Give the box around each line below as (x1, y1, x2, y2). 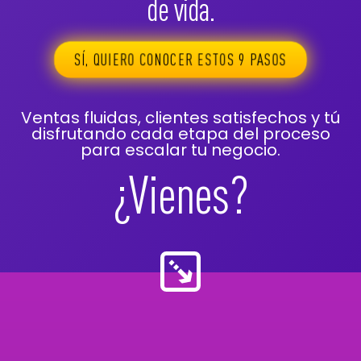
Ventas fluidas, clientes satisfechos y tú (21, 106, 340, 129)
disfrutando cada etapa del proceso (31, 122, 330, 145)
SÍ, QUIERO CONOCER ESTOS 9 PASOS (77, 49, 284, 68)
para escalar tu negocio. (81, 138, 280, 161)
